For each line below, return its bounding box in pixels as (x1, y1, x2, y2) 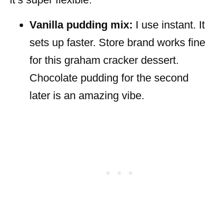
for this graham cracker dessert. (29, 54, 179, 66)
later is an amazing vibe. (29, 89, 144, 102)
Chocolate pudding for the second (29, 71, 189, 84)
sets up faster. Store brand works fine (29, 36, 205, 49)
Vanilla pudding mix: (29, 18, 133, 31)
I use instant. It (133, 18, 205, 31)
